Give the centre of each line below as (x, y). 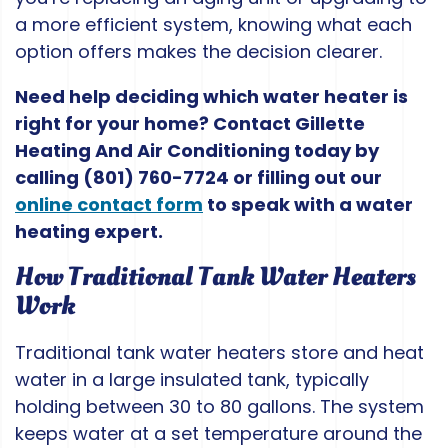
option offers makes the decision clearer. (198, 52)
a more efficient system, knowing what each (213, 25)
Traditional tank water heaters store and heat (219, 353)
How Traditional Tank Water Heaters (215, 277)
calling (49, 178)
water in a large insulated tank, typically (192, 380)
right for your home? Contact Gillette (190, 124)
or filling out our (305, 178)
